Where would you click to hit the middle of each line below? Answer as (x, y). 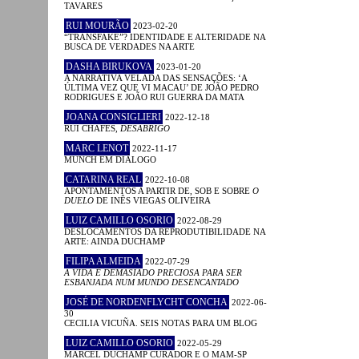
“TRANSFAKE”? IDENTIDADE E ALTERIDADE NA (165, 36)
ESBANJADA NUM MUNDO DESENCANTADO (151, 282)
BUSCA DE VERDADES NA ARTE (129, 46)
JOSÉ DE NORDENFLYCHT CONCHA (147, 302)
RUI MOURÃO (97, 25)
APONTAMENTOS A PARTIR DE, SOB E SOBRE (158, 190)
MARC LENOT (97, 148)
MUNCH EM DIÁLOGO (110, 159)
